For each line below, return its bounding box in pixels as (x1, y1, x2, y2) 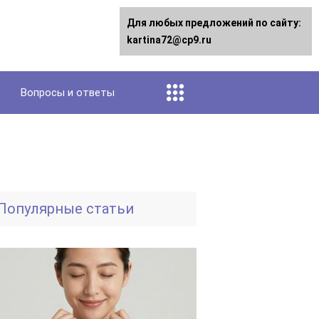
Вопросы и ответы (21, 86, 115, 99)
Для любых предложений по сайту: (127, 17, 301, 28)
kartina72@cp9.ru (127, 34, 211, 46)
